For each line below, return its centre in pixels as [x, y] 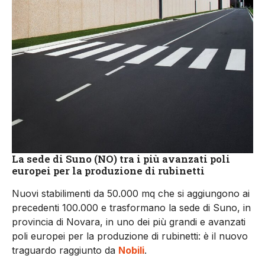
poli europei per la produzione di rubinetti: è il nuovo [130, 236]
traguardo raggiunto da [65, 251]
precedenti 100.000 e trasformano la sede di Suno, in [131, 208]
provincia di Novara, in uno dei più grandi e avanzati [129, 222]
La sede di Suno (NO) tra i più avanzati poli [121, 159]
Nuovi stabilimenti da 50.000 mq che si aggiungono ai [131, 194]
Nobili [131, 251]
